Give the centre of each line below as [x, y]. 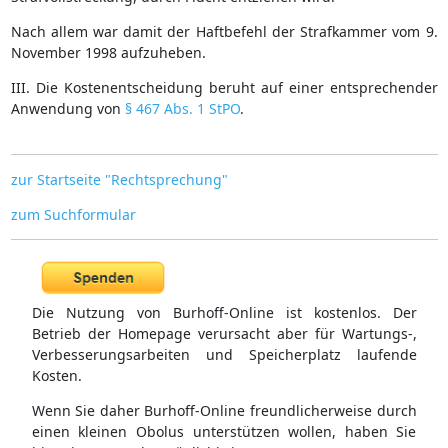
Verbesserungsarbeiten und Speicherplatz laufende [224, 355]
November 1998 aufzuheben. [108, 52]
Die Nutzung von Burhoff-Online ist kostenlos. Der [224, 313]
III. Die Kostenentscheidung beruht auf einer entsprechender [224, 87]
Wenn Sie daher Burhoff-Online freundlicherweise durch [224, 411]
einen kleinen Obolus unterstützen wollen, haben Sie [224, 432]
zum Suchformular [73, 214]
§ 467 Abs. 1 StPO [182, 108]
